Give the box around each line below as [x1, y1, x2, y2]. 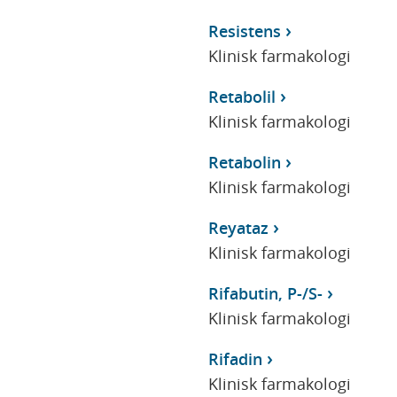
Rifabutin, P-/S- [207, 282, 323, 304]
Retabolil [207, 85, 276, 107]
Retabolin [207, 151, 281, 173]
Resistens [207, 19, 281, 42]
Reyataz [207, 216, 269, 238]
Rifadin [207, 347, 262, 370]
